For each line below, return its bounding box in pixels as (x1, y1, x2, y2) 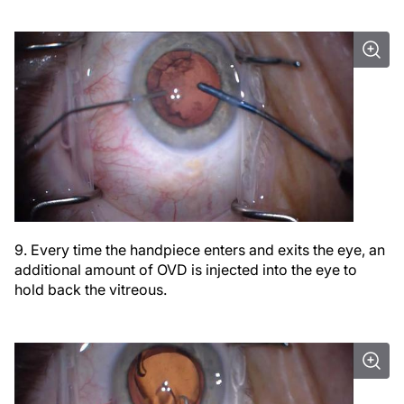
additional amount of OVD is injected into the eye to (14, 260, 357, 279)
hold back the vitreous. (14, 280, 167, 298)
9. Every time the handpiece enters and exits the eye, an (14, 240, 385, 259)
